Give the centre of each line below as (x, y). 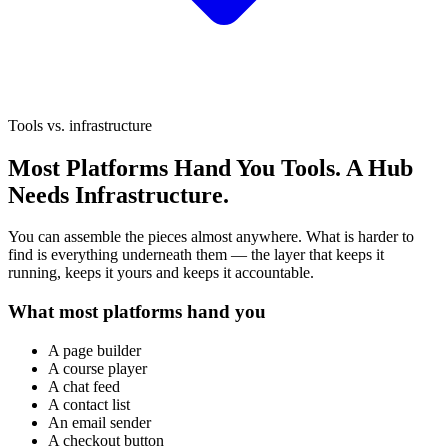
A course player (97, 368)
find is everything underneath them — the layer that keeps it (196, 255)
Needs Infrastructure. (118, 194)
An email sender (99, 422)
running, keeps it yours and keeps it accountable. (161, 273)
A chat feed (84, 386)
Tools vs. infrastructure (80, 125)
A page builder (94, 350)
